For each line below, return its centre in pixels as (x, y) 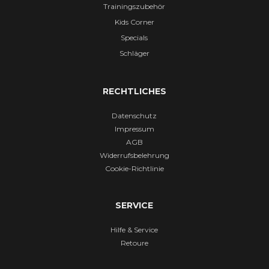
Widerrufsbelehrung (134, 155)
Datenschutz (134, 115)
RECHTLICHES (134, 91)
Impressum (134, 128)
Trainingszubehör (134, 6)
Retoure (134, 243)
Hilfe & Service (134, 229)
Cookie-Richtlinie (134, 168)
